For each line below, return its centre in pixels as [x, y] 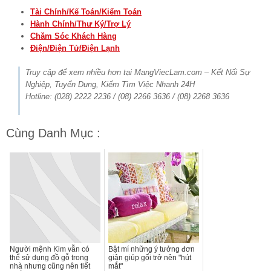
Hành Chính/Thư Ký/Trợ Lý [80, 24]
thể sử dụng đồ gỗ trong [49, 257]
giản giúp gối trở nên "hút [150, 257]
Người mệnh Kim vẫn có [50, 249]
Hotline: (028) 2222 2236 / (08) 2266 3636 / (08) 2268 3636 [127, 96]
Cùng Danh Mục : [53, 133]
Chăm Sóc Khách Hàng [73, 36]
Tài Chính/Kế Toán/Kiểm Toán [86, 11]
